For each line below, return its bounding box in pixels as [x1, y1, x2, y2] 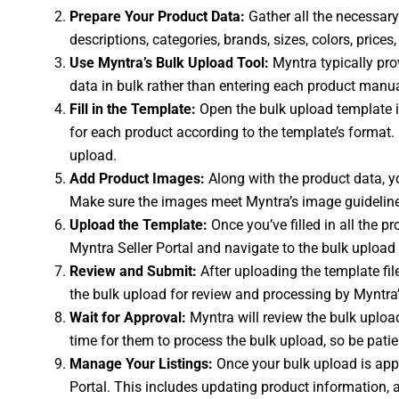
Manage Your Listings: [69, 355, 213, 372]
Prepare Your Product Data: [69, 8, 245, 25]
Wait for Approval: [69, 309, 186, 326]
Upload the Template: [69, 216, 208, 233]
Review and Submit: [69, 263, 197, 280]
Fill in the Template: [69, 101, 196, 118]
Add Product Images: [69, 170, 205, 187]
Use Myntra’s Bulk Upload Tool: [69, 54, 269, 71]
